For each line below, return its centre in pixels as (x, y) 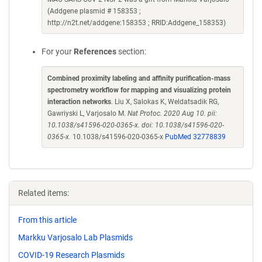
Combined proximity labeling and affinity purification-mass (139, 78)
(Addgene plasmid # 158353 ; (94, 11)
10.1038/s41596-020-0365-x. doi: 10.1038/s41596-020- (136, 125)
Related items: (44, 193)
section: (131, 51)
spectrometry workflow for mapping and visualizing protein (139, 90)
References (95, 51)
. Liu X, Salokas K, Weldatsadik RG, (165, 102)
